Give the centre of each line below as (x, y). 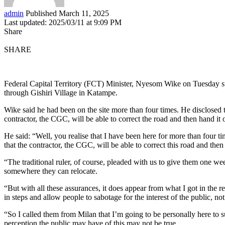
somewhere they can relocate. (51, 171)
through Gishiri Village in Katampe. (61, 92)
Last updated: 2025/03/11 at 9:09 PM (63, 22)
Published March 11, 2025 (67, 13)
